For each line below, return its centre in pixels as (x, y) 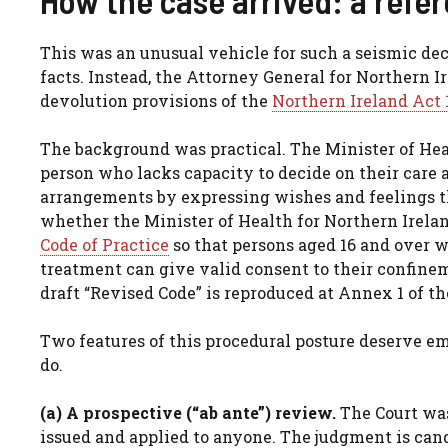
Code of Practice (104, 244)
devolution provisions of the (156, 100)
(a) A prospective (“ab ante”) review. (188, 412)
